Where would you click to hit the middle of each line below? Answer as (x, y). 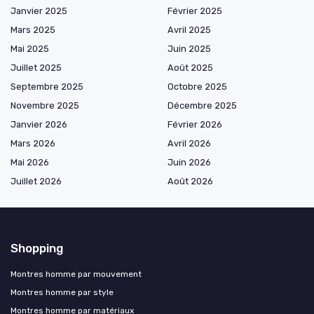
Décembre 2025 (202, 106)
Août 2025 (190, 68)
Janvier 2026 (39, 125)
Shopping (37, 248)
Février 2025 (195, 11)
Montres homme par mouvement (76, 274)
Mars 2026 (33, 144)
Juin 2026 (189, 163)
